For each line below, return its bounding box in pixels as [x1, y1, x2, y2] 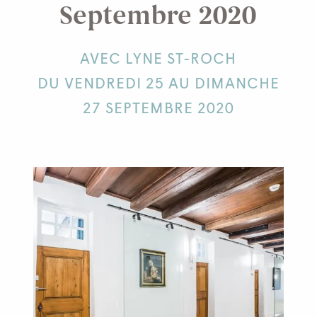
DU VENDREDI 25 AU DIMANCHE [37, 76, 279, 92]
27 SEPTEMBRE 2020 [82, 101, 234, 117]
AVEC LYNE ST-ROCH [80, 52, 237, 67]
